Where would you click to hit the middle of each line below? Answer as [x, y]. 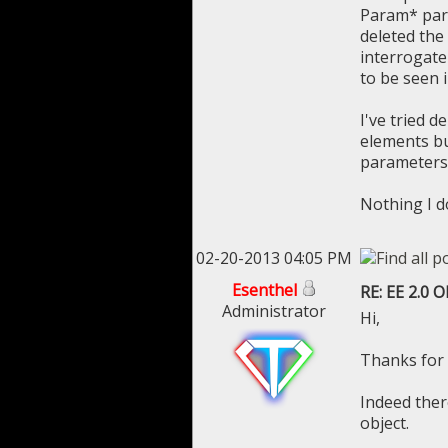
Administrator [274, 311]
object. [384, 423]
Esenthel [264, 290]
